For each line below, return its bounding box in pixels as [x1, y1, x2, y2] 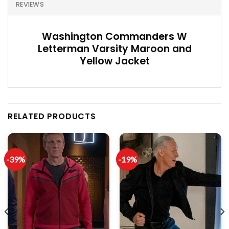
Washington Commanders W [42, 29, 187, 43]
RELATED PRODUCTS [8, 110, 96, 123]
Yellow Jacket [79, 54, 150, 68]
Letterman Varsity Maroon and [37, 41, 192, 56]
